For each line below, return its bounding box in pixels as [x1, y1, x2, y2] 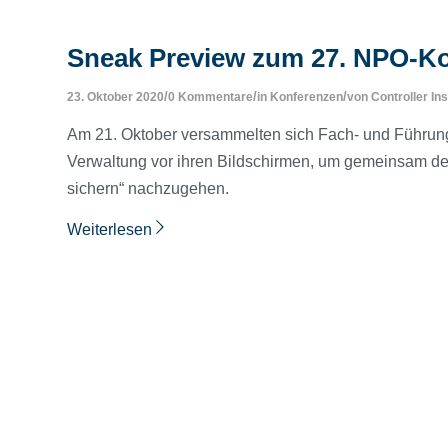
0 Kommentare [168, 90, 253, 104]
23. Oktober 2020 [67, 90, 164, 104]
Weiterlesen [67, 220, 152, 238]
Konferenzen [270, 90, 343, 104]
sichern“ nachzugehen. [67, 179, 229, 197]
